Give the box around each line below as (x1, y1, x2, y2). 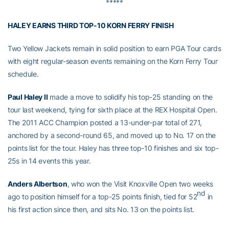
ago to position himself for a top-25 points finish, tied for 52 (8, 192, 197, 201)
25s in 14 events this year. (8, 156, 91, 166)
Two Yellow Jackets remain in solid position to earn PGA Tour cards (8, 44, 221, 53)
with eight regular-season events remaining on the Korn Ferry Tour (8, 57, 218, 66)
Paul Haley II (8, 93, 48, 102)
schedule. (8, 70, 39, 79)
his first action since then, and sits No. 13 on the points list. (8, 205, 195, 214)
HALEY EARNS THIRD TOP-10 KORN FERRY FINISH (8, 21, 174, 30)
